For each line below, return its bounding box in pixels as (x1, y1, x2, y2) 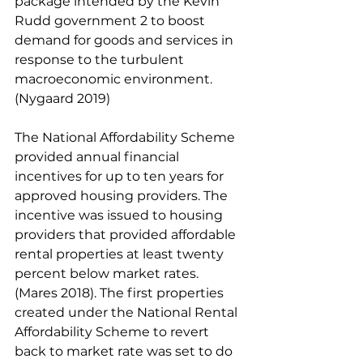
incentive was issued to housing (15, 207, 226, 223)
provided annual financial (15, 149, 182, 164)
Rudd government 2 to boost (15, 13, 208, 28)
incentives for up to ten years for (15, 169, 227, 184)
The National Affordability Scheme (15, 130, 238, 145)
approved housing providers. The (15, 188, 231, 203)
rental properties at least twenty (15, 246, 227, 262)
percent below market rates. (15, 266, 202, 281)
